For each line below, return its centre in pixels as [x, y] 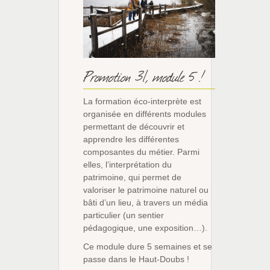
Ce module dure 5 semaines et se [148, 246]
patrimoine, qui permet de [132, 177]
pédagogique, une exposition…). [145, 228]
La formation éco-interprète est [142, 101]
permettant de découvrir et [134, 126]
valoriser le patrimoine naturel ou [146, 190]
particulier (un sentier [124, 215]
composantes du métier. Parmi [141, 152]
